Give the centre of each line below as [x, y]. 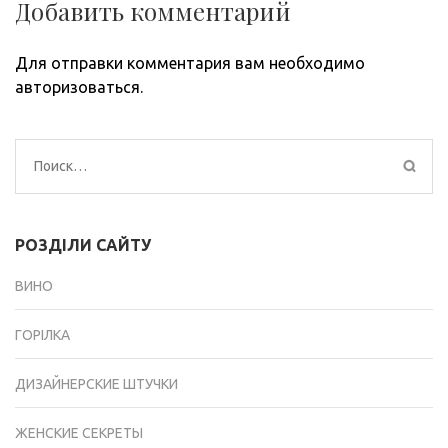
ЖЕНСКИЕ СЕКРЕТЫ [79, 433]
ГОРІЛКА [42, 335]
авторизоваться [77, 87]
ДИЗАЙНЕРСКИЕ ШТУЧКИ [96, 384]
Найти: [59, 166]
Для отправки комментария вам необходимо [190, 63]
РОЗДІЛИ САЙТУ [83, 245]
